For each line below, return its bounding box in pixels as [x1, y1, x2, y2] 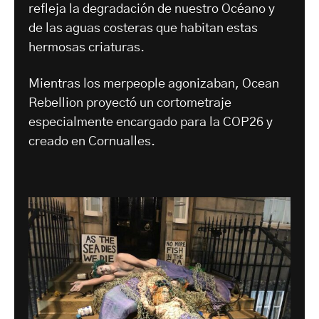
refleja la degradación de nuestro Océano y [28, 2, 275, 16]
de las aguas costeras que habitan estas [28, 21, 258, 35]
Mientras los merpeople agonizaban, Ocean [28, 77, 279, 90]
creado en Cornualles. [28, 135, 155, 148]
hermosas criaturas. [28, 41, 145, 54]
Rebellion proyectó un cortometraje [28, 96, 231, 110]
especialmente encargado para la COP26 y [28, 115, 273, 129]
